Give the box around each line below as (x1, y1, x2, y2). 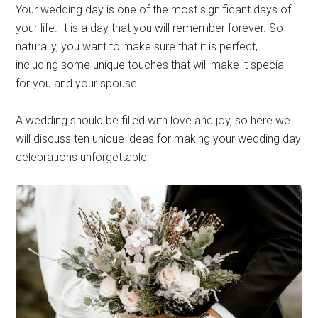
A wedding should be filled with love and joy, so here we (16, 114, 291, 127)
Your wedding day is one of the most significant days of (16, 3, 292, 16)
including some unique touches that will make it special (16, 58, 287, 72)
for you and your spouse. (16, 77, 141, 90)
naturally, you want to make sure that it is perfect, (16, 40, 258, 53)
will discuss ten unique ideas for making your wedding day (16, 132, 302, 146)
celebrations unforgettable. (16, 150, 150, 164)
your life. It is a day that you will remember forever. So (16, 21, 284, 35)
